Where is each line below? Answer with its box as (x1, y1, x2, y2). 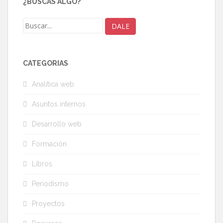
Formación (32, 140, 67, 148)
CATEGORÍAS (23, 59, 68, 68)
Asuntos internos (32, 100, 86, 109)
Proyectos (32, 200, 65, 208)
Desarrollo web (32, 120, 82, 128)
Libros (32, 160, 52, 168)
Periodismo (32, 180, 69, 188)
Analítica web (32, 80, 74, 89)
